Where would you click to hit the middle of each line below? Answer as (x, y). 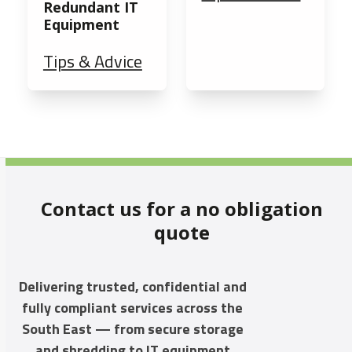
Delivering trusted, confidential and (132, 287)
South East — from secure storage (132, 329)
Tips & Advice (92, 62)
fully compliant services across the (133, 308)
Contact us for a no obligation (181, 209)
